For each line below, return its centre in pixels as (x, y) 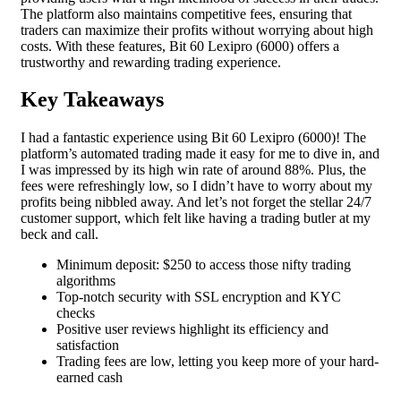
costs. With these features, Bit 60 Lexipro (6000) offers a (180, 46)
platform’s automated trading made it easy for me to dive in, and (200, 154)
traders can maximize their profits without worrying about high (197, 30)
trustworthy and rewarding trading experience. (151, 62)
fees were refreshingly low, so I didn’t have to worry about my (196, 186)
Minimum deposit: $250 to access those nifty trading (204, 265)
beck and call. (60, 235)
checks (76, 313)
